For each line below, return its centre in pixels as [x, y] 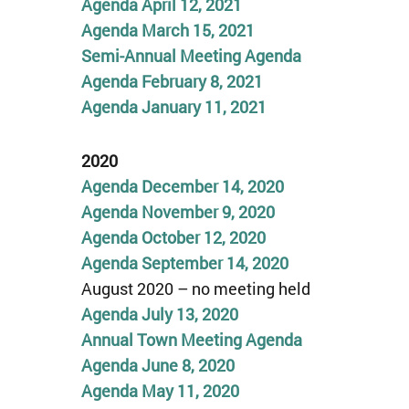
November [178, 212]
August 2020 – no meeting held [195, 288]
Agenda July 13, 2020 [159, 314]
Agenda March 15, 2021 [168, 30]
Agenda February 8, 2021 [172, 81]
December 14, [190, 186]
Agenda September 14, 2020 [184, 263]
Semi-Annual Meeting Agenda [191, 55]
